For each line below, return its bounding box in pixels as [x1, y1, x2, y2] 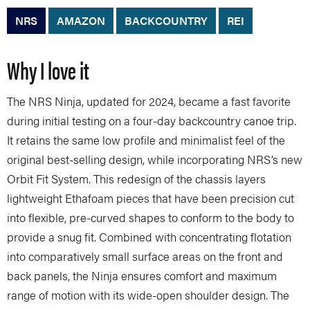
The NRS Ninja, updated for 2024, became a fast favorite [7, 93, 291, 109]
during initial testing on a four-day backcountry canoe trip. [7, 112, 296, 129]
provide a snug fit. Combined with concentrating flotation [7, 228, 291, 245]
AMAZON [57, 12, 105, 28]
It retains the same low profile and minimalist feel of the [7, 131, 285, 148]
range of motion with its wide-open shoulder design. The [7, 286, 289, 303]
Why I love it [7, 53, 89, 86]
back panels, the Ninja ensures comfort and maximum [7, 267, 277, 284]
